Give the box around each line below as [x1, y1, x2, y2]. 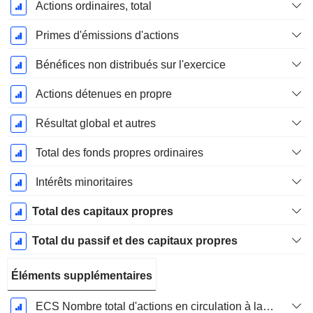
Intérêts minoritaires [35, 176, 133, 189]
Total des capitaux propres [31, 205, 173, 218]
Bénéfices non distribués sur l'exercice [35, 59, 226, 71]
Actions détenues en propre [35, 88, 172, 101]
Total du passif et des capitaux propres [31, 235, 238, 247]
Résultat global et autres [35, 117, 156, 130]
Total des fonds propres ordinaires [35, 147, 203, 159]
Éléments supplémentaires [11, 270, 152, 282]
